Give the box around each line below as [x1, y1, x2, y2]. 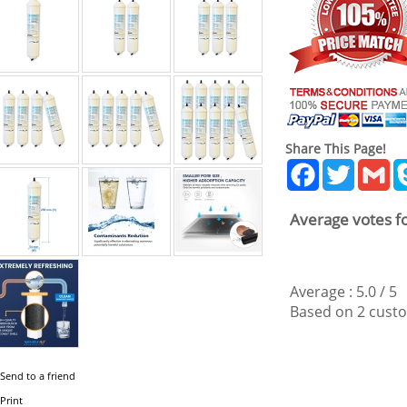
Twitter [354, 156, 402, 176]
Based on [290, 302, 357, 322]
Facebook [319, 156, 384, 176]
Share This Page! [285, 140, 386, 157]
